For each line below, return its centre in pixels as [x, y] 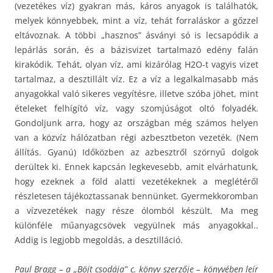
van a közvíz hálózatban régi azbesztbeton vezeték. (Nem [136, 137]
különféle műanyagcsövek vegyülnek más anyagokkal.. [136, 225]
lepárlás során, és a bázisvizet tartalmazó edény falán [136, 49]
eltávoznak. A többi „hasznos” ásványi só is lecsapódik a [136, 35]
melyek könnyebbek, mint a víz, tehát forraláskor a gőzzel [136, 20]
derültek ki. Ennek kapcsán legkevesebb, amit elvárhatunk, [136, 166]
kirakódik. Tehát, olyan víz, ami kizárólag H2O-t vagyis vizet [136, 64]
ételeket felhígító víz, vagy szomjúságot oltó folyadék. [136, 108]
